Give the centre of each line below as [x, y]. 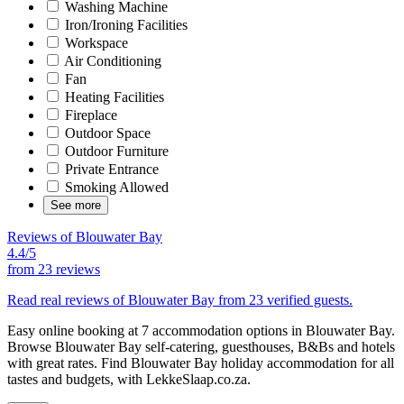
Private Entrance [110, 169]
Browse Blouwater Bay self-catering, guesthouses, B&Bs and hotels [201, 346]
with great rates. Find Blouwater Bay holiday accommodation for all [201, 363]
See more [76, 205]
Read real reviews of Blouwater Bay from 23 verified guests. [180, 299]
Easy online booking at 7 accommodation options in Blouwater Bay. [201, 330]
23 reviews [69, 269]
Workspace [95, 42]
